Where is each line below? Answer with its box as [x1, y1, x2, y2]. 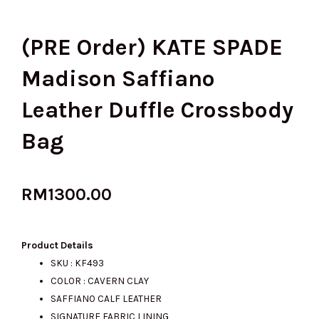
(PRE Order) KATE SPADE [21, 33, 283, 61]
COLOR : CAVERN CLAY [51, 275, 150, 287]
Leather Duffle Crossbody [21, 96, 293, 123]
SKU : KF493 [51, 257, 105, 269]
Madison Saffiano [21, 65, 215, 92]
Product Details [21, 239, 93, 251]
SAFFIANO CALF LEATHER [51, 293, 162, 305]
